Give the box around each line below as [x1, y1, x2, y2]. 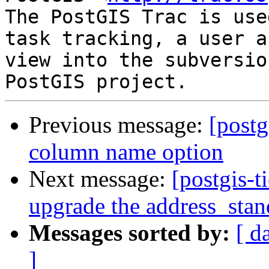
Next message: [29, 166, 172, 192]
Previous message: [29, 112, 209, 138]
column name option [29, 139, 223, 165]
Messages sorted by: [29, 220, 230, 246]
